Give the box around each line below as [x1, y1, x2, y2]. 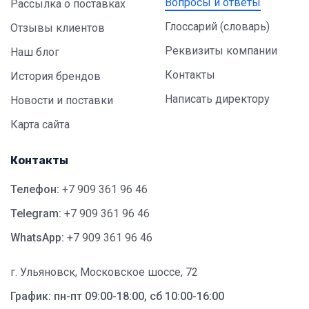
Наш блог [10, 46, 59, 59]
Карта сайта [10, 118, 70, 131]
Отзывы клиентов [10, 21, 105, 34]
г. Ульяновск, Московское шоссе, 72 [10, 266, 198, 279]
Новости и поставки [10, 94, 113, 107]
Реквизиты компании [165, 44, 277, 57]
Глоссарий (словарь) [165, 20, 270, 33]
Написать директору [165, 92, 270, 106]
